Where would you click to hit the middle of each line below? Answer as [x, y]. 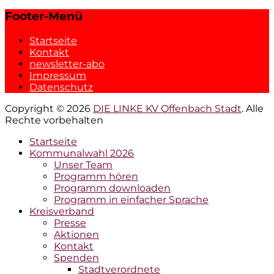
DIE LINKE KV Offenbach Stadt [167, 108]
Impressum [58, 75]
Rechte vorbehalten [54, 120]
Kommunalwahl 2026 [82, 153]
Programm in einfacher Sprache [131, 199]
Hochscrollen [36, 131]
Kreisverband [62, 211]
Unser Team [83, 165]
